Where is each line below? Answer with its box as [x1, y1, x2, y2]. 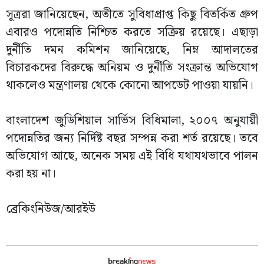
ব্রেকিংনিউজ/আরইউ [6, 200, 95, 219]
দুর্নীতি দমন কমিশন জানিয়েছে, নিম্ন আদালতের [6, 41, 258, 60]
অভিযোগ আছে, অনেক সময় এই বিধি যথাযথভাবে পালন [6, 147, 258, 166]
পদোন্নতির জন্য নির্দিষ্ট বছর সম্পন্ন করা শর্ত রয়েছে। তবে [6, 129, 258, 148]
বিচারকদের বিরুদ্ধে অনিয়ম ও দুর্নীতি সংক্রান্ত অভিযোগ [6, 58, 258, 77]
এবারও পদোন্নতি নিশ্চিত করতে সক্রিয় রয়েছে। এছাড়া [6, 23, 258, 42]
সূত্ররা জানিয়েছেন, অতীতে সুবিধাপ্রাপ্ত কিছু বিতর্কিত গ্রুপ [6, 5, 258, 24]
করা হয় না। [6, 164, 56, 183]
